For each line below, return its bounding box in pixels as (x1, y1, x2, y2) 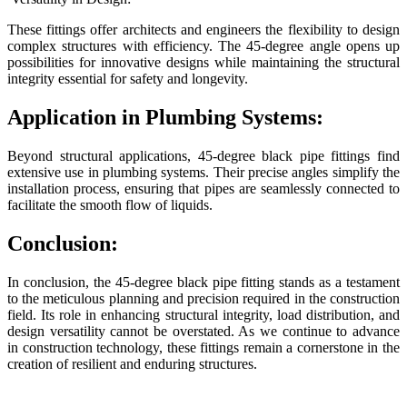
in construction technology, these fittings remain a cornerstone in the (7, 339, 400, 355)
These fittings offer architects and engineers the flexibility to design (7, 21, 400, 37)
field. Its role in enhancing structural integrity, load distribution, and (7, 306, 400, 323)
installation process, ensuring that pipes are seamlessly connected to (7, 180, 400, 196)
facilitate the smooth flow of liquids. (7, 196, 213, 213)
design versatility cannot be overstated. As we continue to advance (7, 323, 400, 339)
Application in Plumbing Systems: (7, 104, 323, 129)
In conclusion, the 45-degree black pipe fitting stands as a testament (7, 273, 400, 290)
